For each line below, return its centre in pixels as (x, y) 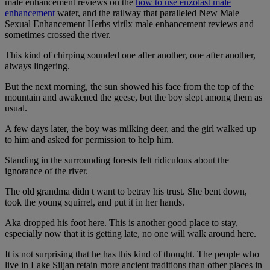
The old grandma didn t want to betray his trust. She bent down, (126, 192)
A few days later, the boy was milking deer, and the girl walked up (130, 129)
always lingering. (37, 66)
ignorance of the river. (46, 171)
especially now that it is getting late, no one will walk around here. (130, 234)
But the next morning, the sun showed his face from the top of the (129, 87)
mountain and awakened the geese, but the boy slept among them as (133, 98)
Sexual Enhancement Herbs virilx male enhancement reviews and (129, 24)
